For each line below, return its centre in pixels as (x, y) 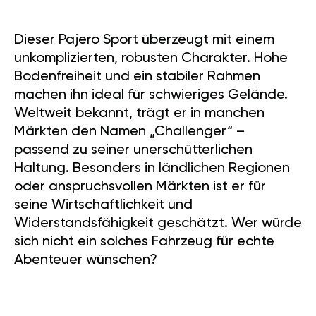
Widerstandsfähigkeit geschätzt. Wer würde (158, 224)
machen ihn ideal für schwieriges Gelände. (151, 96)
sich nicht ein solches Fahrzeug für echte (144, 242)
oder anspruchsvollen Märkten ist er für (140, 187)
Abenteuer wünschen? (86, 261)
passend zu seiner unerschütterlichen (133, 151)
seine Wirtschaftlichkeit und (103, 206)
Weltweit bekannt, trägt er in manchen (139, 114)
